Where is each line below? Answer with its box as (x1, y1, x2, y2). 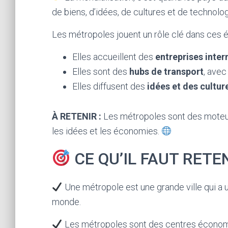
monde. (52, 196, 81, 207)
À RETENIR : (52, 111, 101, 122)
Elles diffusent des (72, 81, 147, 92)
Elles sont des (72, 66, 129, 77)
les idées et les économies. (52, 126, 161, 136)
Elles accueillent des (72, 51, 155, 62)
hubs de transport (129, 66, 204, 77)
